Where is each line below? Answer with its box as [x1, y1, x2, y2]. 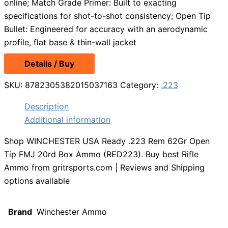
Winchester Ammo [37, 207, 107, 217]
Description [24, 101, 69, 112]
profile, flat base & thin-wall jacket [4, 37, 136, 48]
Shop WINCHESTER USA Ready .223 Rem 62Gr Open [4, 136, 210, 147]
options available [4, 176, 70, 186]
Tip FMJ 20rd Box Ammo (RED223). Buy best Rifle [4, 149, 198, 160]
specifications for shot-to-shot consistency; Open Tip [4, 11, 211, 21]
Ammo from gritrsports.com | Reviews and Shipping [4, 162, 205, 173]
